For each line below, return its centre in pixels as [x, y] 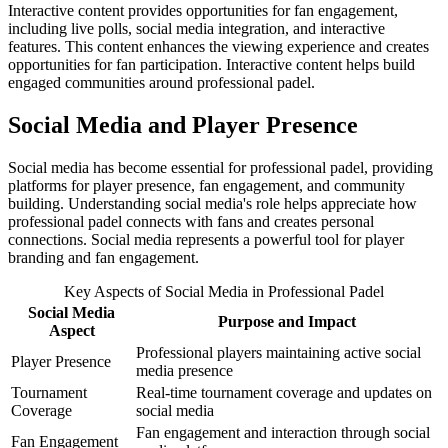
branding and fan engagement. [103, 257]
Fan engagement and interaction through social [283, 432]
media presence [184, 370]
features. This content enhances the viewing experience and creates [218, 47]
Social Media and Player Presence [183, 125]
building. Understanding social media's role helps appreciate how [212, 203]
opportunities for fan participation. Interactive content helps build [211, 65]
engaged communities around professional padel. [161, 83]
